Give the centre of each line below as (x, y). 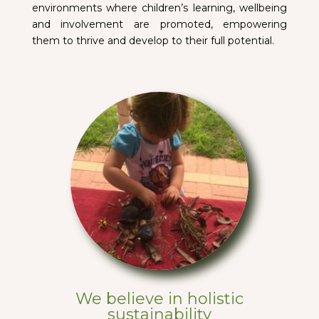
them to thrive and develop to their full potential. (153, 41)
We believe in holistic (159, 299)
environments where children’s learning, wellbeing (159, 8)
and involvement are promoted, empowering (159, 24)
